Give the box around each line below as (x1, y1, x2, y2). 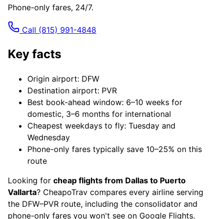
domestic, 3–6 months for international (27, 109, 171, 119)
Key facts (8, 46, 61, 61)
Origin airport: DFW (27, 73, 99, 84)
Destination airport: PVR (27, 85, 117, 95)
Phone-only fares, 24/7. (8, 2, 93, 12)
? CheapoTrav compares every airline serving (37, 187, 203, 197)
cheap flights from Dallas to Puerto (53, 175, 186, 185)
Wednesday (27, 132, 70, 142)
